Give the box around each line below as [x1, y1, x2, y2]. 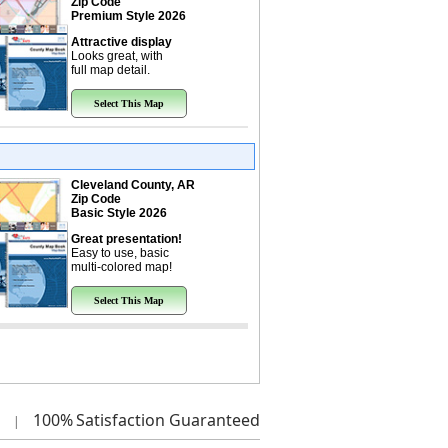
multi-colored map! [70, 260, 172, 274]
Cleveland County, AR [70, 178, 195, 192]
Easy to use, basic [70, 246, 169, 260]
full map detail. [70, 63, 150, 77]
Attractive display [70, 35, 172, 49]
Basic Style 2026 [70, 206, 167, 220]
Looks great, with [70, 49, 163, 63]
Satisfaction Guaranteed [75, 409, 260, 431]
